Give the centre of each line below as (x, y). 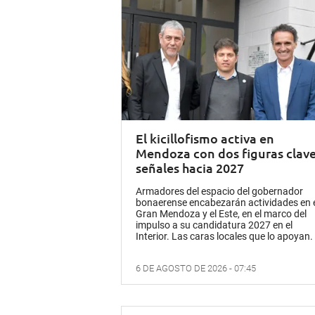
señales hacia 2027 (190, 168)
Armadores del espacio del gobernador (219, 192)
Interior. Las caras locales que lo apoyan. (224, 237)
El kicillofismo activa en (205, 139)
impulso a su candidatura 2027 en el (214, 225)
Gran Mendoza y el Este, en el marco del (221, 214)
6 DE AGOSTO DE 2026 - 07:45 (196, 269)
